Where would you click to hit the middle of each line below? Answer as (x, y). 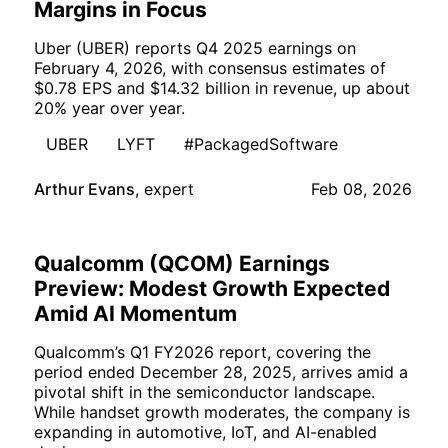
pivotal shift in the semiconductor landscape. (204, 392)
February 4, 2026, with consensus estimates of (210, 68)
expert (169, 189)
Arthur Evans (84, 189)
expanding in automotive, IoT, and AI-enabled (205, 432)
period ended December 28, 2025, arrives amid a (221, 372)
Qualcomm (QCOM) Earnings (182, 264)
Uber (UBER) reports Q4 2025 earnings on (195, 48)
